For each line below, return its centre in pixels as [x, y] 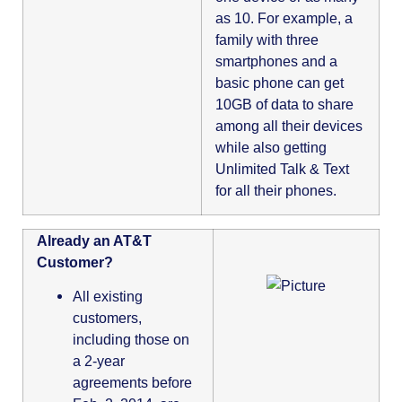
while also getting [271, 148]
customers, [107, 318]
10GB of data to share [284, 105]
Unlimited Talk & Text [282, 169]
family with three [267, 40]
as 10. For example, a [284, 18]
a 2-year [99, 361]
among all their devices [289, 126]
